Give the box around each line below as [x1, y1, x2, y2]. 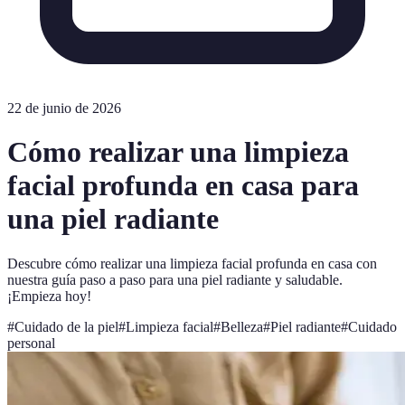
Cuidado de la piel [14, 318, 118, 334]
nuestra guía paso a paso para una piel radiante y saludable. [7, 271, 343, 287]
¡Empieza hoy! [7, 287, 91, 304]
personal [7, 334, 55, 351]
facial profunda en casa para [7, 169, 359, 202]
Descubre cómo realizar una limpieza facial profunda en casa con [7, 255, 377, 271]
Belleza [221, 318, 263, 334]
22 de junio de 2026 [7, 100, 121, 116]
